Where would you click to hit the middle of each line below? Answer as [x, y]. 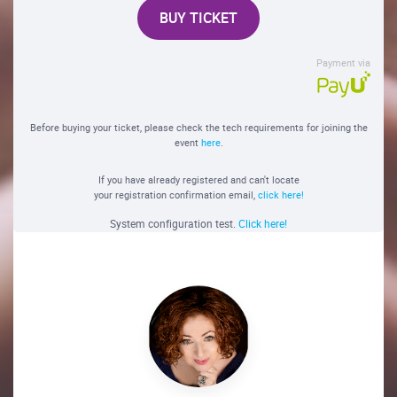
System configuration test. [174, 224]
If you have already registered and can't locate [198, 180]
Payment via [343, 63]
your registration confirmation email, [175, 195]
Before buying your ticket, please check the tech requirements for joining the [198, 128]
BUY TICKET [198, 18]
